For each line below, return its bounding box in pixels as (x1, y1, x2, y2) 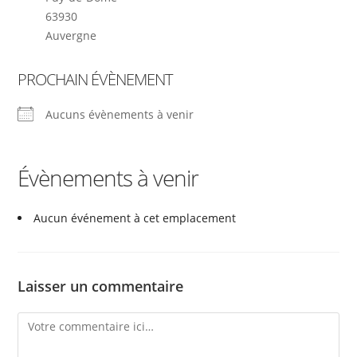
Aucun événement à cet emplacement (33, 210, 237, 226)
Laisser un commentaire (18, 276, 184, 296)
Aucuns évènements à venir (45, 106, 194, 122)
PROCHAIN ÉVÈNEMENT (18, 68, 173, 90)
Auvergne (45, 27, 97, 43)
